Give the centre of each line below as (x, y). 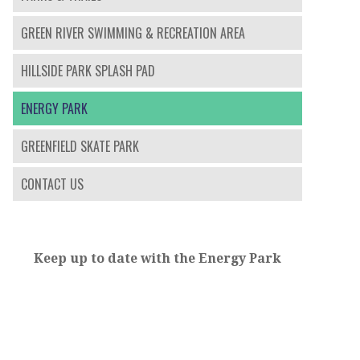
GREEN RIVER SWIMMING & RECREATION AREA (133, 33)
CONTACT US (52, 184)
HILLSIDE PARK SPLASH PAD (88, 71)
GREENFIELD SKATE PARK (80, 147)
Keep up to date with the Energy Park (157, 259)
